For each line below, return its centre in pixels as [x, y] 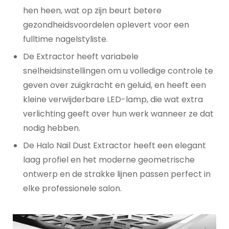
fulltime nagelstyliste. [65, 39]
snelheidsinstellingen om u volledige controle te [118, 71]
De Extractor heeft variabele [81, 56]
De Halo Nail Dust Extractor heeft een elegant [114, 145]
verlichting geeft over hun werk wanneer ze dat [118, 113]
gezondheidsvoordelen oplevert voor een [106, 25]
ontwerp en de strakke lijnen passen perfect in [117, 174]
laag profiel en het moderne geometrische [109, 159]
